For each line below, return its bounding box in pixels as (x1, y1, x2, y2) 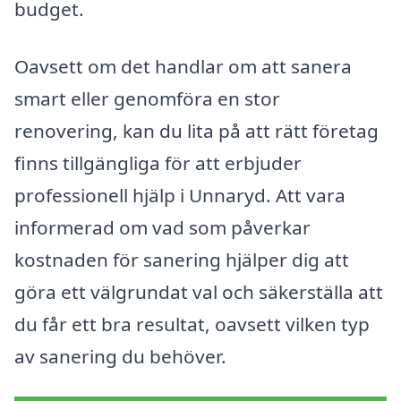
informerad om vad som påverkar (14, 214, 311, 240)
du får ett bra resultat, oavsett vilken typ (14, 311, 370, 337)
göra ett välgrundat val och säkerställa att (14, 278, 383, 304)
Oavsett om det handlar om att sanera (14, 53, 352, 79)
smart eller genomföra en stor (14, 85, 280, 111)
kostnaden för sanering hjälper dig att (14, 246, 349, 272)
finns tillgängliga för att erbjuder (14, 149, 302, 175)
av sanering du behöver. (14, 343, 226, 369)
